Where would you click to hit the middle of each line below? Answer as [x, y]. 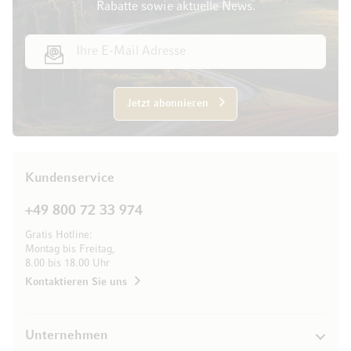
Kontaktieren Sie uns [76, 282]
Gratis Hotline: [59, 235]
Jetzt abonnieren [167, 103]
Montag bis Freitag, [70, 249]
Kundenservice [70, 178]
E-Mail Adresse [67, 42]
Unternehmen [67, 336]
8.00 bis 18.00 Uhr [67, 263]
